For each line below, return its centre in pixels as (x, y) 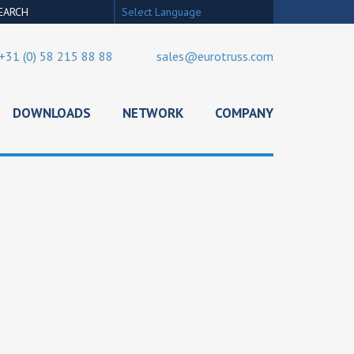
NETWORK (153, 113)
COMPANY (244, 113)
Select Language (162, 12)
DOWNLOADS (52, 113)
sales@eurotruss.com (215, 56)
